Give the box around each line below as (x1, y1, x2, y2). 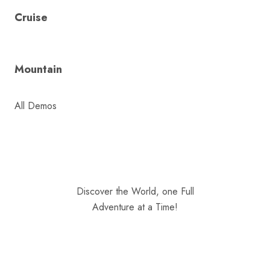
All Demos (14, 98, 57, 113)
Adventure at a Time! (92, 199, 178, 214)
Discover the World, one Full (76, 184, 194, 198)
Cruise (14, 9, 48, 25)
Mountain (14, 61, 62, 77)
